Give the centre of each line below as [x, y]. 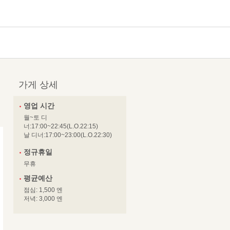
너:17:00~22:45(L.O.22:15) [61, 127]
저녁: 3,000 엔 [43, 199]
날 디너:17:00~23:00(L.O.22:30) [68, 135]
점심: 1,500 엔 [43, 190]
